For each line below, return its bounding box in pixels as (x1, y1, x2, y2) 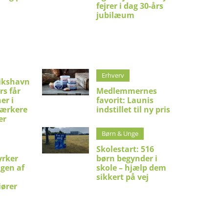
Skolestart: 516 (96, 144, 154, 154)
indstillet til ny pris (96, 104, 171, 115)
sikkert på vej (96, 172, 149, 182)
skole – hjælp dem (96, 162, 167, 173)
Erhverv (102, 71, 125, 80)
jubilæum (96, 10, 135, 21)
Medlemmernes (96, 86, 157, 96)
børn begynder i (96, 153, 158, 164)
